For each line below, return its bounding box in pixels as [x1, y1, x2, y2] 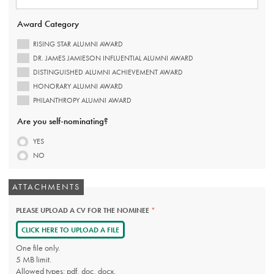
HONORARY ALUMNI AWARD [32, 81, 123, 91]
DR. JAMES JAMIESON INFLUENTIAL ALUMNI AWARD [32, 53, 193, 63]
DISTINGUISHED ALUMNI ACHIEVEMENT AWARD [32, 67, 183, 77]
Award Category [17, 18, 79, 31]
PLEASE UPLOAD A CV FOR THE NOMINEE [15, 205, 151, 215]
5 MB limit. [15, 254, 51, 265]
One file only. [15, 243, 60, 254]
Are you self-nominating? [17, 115, 108, 128]
